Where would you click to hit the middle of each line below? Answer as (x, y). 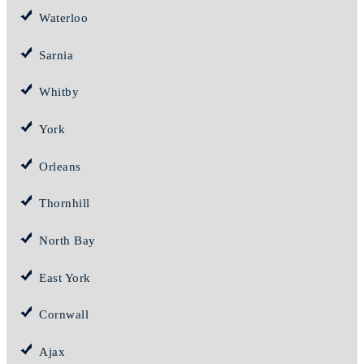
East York (65, 277)
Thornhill (65, 204)
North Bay (67, 241)
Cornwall (64, 315)
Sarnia (56, 55)
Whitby (59, 92)
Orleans (60, 166)
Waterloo (63, 18)
